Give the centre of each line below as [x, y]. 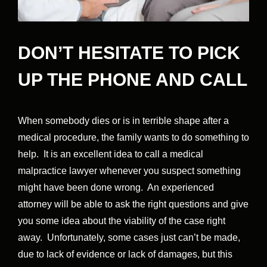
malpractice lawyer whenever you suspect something [129, 171]
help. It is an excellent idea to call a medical [111, 154]
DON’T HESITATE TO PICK [129, 53]
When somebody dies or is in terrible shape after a [123, 121]
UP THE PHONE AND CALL [133, 80]
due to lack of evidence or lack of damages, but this [125, 254]
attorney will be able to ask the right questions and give [133, 204]
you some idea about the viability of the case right [122, 221]
